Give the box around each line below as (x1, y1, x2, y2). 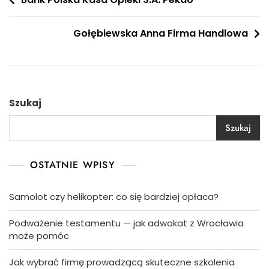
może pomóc (9, 229, 69, 243)
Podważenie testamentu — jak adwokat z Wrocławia (9, 217, 244, 230)
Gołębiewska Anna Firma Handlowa (73, 26, 248, 41)
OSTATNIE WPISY (30, 158, 115, 172)
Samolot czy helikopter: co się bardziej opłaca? (9, 190, 219, 204)
